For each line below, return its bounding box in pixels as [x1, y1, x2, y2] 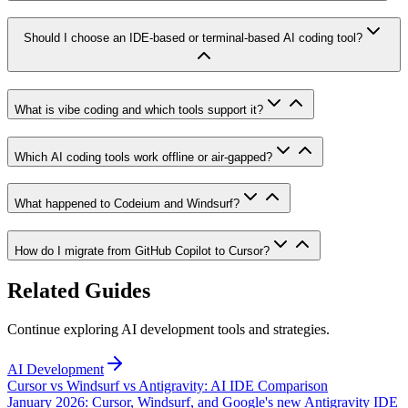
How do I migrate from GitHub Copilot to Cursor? [15, 244, 270, 259]
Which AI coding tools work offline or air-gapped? [15, 149, 272, 164]
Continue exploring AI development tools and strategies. [7, 321, 330, 337]
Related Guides [7, 279, 150, 303]
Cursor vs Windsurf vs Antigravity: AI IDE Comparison [7, 377, 328, 393]
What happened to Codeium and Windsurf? [15, 197, 240, 211]
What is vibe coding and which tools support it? [15, 103, 263, 117]
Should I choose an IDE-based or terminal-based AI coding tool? [24, 31, 362, 46]
